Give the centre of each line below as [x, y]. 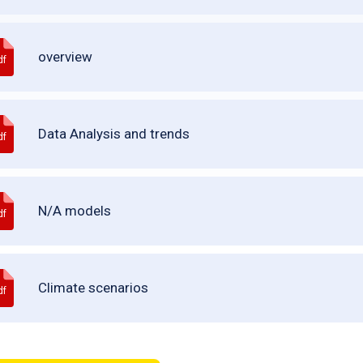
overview [66, 57]
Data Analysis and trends [114, 134]
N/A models [75, 211]
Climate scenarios [94, 288]
